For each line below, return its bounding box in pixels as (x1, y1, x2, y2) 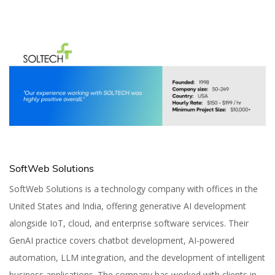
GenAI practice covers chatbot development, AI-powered (9, 234, 234, 246)
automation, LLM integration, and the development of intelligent (9, 251, 265, 263)
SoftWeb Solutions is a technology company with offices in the (9, 182, 258, 195)
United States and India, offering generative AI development (9, 199, 246, 212)
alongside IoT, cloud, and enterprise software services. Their (9, 217, 249, 229)
